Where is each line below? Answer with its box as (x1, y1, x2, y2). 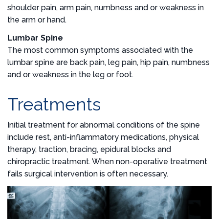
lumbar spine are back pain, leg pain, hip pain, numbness (7, 57, 210, 67)
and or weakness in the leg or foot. (7, 69, 133, 79)
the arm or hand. (7, 15, 66, 24)
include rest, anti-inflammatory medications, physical (7, 132, 199, 142)
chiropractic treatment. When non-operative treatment (7, 156, 207, 166)
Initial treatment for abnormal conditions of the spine (7, 120, 200, 130)
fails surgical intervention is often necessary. (7, 169, 168, 178)
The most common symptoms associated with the (7, 45, 193, 55)
